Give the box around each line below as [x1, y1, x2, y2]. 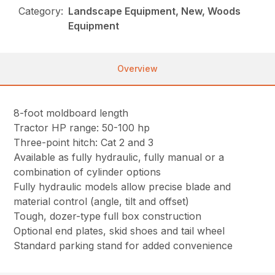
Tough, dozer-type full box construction [14, 210, 202, 223]
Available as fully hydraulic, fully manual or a [14, 151, 225, 164]
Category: [18, 5, 64, 18]
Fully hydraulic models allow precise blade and [14, 180, 231, 193]
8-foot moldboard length [14, 107, 129, 120]
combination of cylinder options [14, 166, 161, 179]
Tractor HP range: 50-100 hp [14, 122, 150, 134]
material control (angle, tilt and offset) [14, 195, 190, 208]
